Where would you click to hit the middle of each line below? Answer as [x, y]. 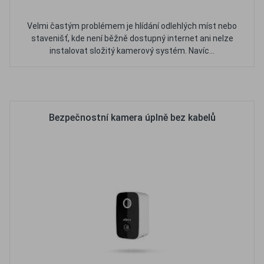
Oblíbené [108, 84]
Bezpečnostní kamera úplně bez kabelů [132, 118]
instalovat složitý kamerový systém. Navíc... [132, 51]
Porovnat [167, 84]
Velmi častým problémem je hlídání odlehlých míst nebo [132, 26]
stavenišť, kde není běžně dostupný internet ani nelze [132, 38]
